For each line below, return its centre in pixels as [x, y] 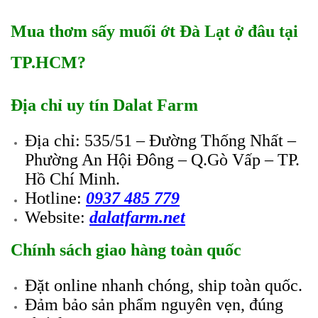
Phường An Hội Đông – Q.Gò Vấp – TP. [162, 160]
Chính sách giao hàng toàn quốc [126, 250]
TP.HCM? [48, 62]
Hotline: [55, 198]
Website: [57, 217]
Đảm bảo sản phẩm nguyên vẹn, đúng [154, 305]
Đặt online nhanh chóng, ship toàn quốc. [164, 285]
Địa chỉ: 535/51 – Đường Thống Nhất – [160, 141]
